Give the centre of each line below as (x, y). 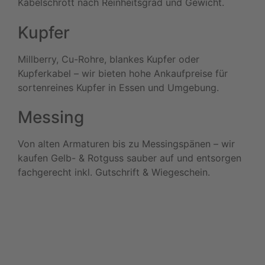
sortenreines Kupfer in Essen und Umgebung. (118, 87)
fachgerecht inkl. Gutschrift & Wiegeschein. (114, 172)
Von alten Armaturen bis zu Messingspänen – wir (126, 144)
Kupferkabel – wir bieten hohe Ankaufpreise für (123, 73)
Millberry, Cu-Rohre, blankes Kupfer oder (109, 59)
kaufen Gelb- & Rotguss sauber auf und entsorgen (130, 158)
